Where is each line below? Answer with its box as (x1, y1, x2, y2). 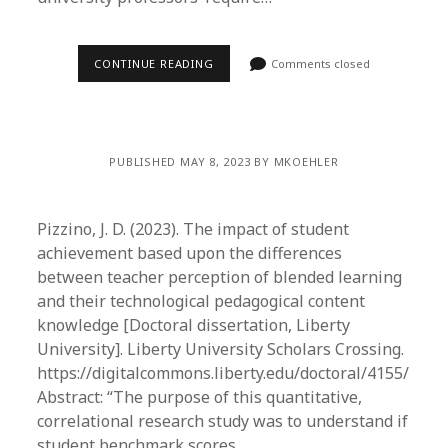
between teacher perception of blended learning (37, 266, 403, 288)
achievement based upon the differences (37, 242, 343, 264)
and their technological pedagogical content (37, 290, 366, 312)
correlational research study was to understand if (37, 410, 409, 432)
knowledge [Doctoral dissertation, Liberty (37, 314, 351, 336)
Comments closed (268, 56, 371, 71)
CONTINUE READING (94, 56, 214, 71)
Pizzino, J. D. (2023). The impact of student (37, 218, 350, 240)
